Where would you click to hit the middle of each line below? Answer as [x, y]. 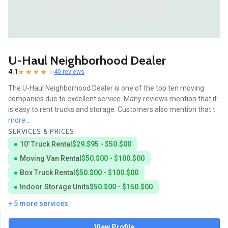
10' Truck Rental [46, 144]
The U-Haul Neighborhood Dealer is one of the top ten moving [106, 88]
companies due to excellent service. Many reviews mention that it [112, 98]
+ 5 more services [38, 203]
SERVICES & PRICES [41, 131]
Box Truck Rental [48, 172]
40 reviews [69, 72]
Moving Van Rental [51, 158]
